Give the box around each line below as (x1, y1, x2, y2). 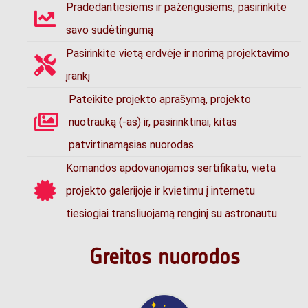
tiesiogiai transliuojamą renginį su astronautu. (66, 207, 279, 221)
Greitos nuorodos (89, 243, 240, 270)
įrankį (66, 69, 90, 83)
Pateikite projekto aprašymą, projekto (69, 93, 251, 107)
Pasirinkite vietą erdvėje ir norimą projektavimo (66, 47, 289, 60)
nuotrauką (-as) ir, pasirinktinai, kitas (69, 115, 237, 129)
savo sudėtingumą (66, 23, 153, 37)
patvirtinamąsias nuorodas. (69, 138, 196, 152)
